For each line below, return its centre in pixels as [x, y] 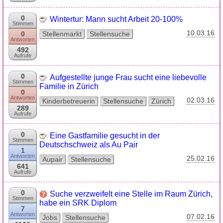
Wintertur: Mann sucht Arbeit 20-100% [116, 19]
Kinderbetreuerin [69, 101]
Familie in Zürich [69, 86]
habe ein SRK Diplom [78, 203]
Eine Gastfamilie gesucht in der [105, 136]
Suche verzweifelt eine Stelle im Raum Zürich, [131, 194]
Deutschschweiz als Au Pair [89, 145]
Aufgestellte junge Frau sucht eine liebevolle [128, 77]
